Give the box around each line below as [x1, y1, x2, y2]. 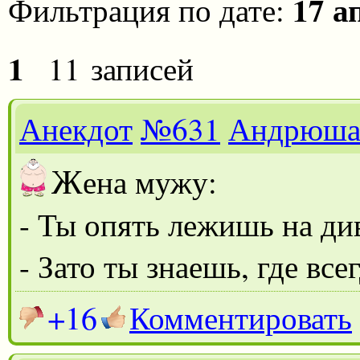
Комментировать [129, 296, 352, 338]
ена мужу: [83, 160, 225, 202]
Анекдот [19, 107, 133, 149]
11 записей [48, 47, 194, 89]
